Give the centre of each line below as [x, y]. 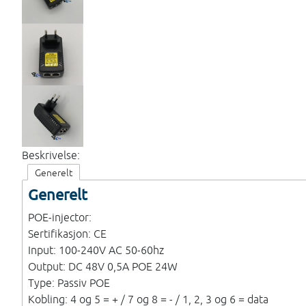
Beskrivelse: [51, 155]
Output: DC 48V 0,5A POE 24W [103, 266]
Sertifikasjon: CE [67, 233]
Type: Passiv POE [69, 282]
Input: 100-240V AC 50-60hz [96, 250]
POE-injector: [60, 217]
